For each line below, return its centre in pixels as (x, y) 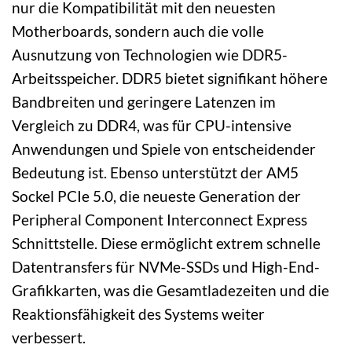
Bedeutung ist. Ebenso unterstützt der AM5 (155, 172)
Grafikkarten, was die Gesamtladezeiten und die (170, 290)
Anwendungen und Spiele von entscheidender (164, 148)
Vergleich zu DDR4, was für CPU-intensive (152, 125)
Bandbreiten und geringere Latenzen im (144, 101)
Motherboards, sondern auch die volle (138, 31)
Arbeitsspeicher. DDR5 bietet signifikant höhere (170, 78)
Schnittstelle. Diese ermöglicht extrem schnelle (166, 243)
